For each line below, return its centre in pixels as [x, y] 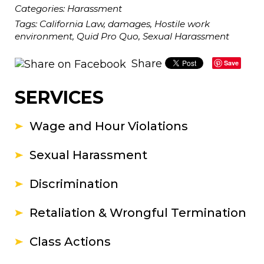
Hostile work [182, 24]
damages [129, 24]
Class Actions [70, 242]
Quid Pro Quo [108, 36]
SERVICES [59, 98]
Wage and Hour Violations [109, 126]
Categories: [41, 9]
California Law [72, 24]
